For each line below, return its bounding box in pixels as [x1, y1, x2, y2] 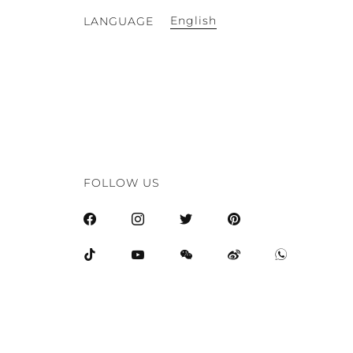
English [170, 13, 217, 28]
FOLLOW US [84, 176, 160, 191]
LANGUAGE [84, 13, 154, 28]
